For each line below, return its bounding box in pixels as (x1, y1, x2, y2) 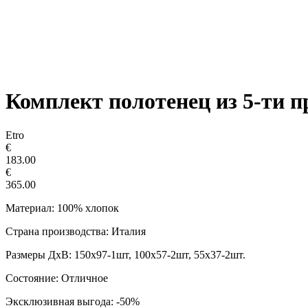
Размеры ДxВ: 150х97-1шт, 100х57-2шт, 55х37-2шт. (5, 248, 245, 261)
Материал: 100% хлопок (5, 201, 119, 214)
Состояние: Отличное (5, 272, 108, 284)
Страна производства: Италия (5, 225, 146, 237)
